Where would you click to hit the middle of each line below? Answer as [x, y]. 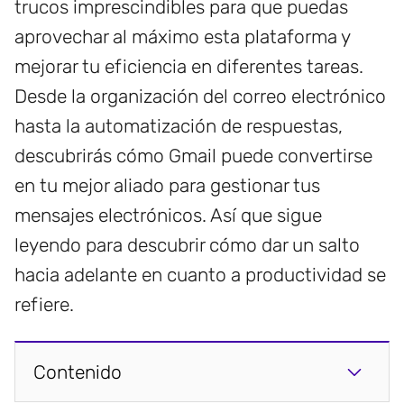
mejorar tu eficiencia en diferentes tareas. [189, 67]
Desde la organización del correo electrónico [200, 96]
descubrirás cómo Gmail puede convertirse [193, 156]
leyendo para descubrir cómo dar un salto [187, 245]
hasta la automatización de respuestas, [179, 126]
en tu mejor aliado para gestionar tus [167, 186]
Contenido [78, 372]
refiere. [44, 305]
